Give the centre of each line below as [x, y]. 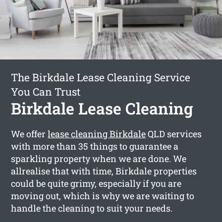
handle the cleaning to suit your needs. [92, 208]
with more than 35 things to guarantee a [95, 146]
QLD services [174, 134]
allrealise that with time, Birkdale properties [104, 171]
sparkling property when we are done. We [99, 158]
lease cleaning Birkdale [97, 134]
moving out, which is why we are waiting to [103, 195]
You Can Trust [46, 91]
